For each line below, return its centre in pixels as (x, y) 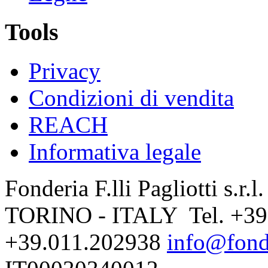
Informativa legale (115, 151)
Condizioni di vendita (131, 98)
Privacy (65, 71)
